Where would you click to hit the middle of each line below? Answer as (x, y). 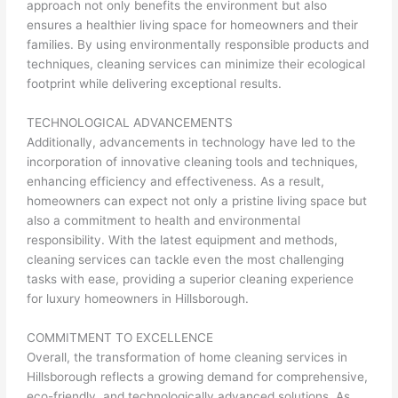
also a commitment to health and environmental (164, 220)
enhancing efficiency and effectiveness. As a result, (176, 181)
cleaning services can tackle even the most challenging (186, 259)
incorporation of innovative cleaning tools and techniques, (193, 161)
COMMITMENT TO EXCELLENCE (120, 337)
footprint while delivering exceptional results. (155, 84)
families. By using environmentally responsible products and (198, 45)
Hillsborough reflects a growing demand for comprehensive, (198, 376)
